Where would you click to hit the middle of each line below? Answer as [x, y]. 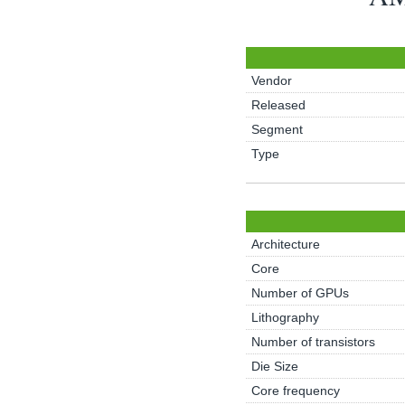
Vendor [271, 80]
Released [278, 105]
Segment [277, 129]
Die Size [274, 366]
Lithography [285, 317]
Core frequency [295, 391]
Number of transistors [313, 342]
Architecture [285, 244]
